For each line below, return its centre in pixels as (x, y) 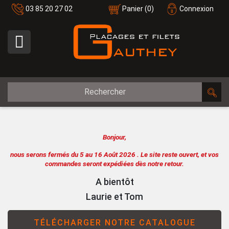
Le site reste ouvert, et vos (180, 154)
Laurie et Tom (114, 196)
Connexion (197, 9)
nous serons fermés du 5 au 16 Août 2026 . (75, 154)
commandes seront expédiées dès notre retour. (114, 163)
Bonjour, (114, 137)
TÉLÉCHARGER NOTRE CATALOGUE (114, 222)
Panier (133, 9)
